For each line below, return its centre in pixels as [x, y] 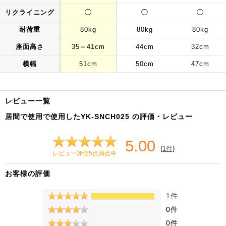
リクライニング [30, 12]
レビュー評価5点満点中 [84, 153]
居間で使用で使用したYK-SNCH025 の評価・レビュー [99, 117]
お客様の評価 [28, 173]
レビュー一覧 [28, 101]
